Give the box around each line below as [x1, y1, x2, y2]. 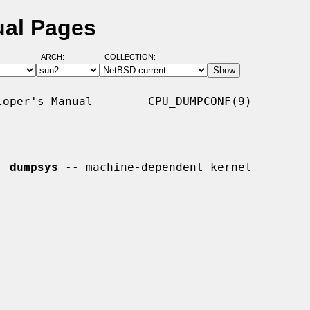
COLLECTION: [104, 53, 156, 62]
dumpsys [10, 160, 58, 174]
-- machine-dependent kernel [58, 160, 252, 174]
